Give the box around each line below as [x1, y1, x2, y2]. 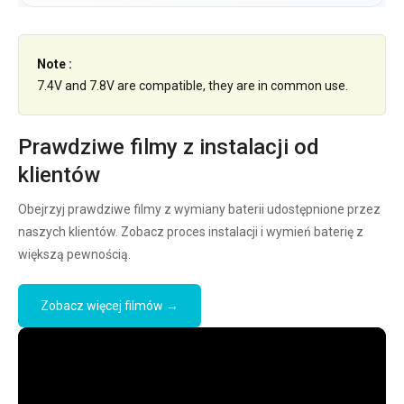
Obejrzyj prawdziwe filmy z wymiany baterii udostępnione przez [18, 201, 381, 216]
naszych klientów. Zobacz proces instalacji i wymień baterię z [18, 224, 363, 239]
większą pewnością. [18, 246, 131, 262]
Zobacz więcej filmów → [41, 298, 179, 313]
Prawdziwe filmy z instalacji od [18, 133, 319, 160]
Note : [37, 56, 72, 71]
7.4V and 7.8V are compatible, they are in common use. [37, 78, 348, 93]
